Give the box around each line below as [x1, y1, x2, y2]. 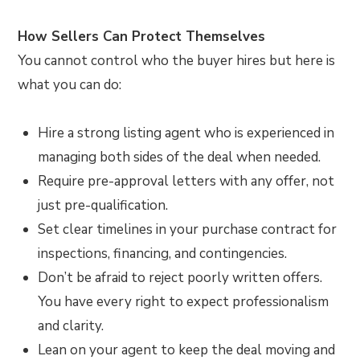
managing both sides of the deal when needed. [38, 147, 321, 166]
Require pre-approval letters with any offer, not [38, 171, 335, 190]
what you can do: [18, 75, 122, 94]
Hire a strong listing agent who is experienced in [38, 123, 335, 142]
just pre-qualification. [38, 195, 169, 215]
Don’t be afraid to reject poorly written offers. [38, 268, 323, 287]
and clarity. [38, 316, 104, 335]
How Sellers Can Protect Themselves [18, 27, 266, 46]
